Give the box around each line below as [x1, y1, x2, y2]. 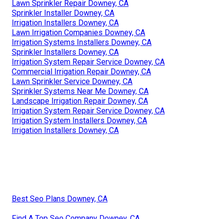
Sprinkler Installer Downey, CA [12, 8, 114, 18]
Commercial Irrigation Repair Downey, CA [12, 66, 151, 76]
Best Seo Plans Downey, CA [12, 194, 108, 203]
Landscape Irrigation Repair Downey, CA [12, 96, 148, 106]
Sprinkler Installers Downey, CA [12, 47, 119, 57]
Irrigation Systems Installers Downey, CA [12, 37, 152, 47]
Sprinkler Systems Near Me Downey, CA [12, 86, 149, 96]
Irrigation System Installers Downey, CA [12, 115, 147, 125]
